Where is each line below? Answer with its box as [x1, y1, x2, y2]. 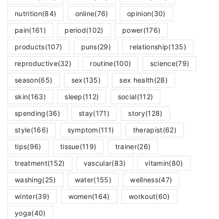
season [15, 76, 38, 85]
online [75, 9, 95, 18]
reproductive [15, 59, 58, 68]
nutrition [15, 9, 42, 18]
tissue [60, 142, 80, 151]
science [150, 59, 175, 68]
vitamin [145, 159, 169, 168]
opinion [127, 9, 152, 18]
